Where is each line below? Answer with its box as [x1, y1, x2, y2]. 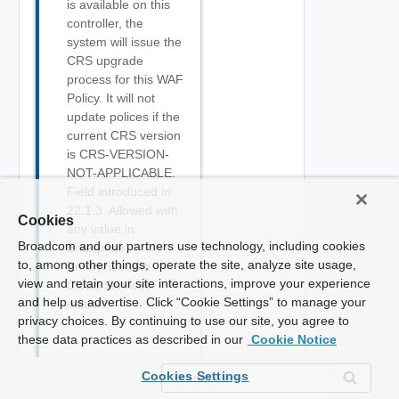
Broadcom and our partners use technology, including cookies [18, 239, 365, 253]
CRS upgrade [67, 53, 143, 68]
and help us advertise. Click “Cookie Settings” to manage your [18, 295, 366, 309]
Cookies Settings [141, 369, 249, 383]
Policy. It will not [67, 91, 155, 105]
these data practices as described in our [18, 332, 243, 346]
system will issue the [67, 35, 182, 49]
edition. [67, 297, 108, 311]
